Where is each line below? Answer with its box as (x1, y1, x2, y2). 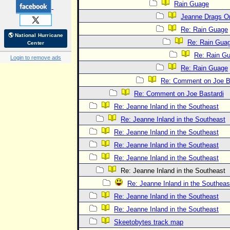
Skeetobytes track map (114, 218, 183, 226)
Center (27, 40, 45, 46)
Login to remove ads (10, 54, 62, 61)
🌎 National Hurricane (8, 32, 64, 38)
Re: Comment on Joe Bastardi (134, 90, 224, 98)
